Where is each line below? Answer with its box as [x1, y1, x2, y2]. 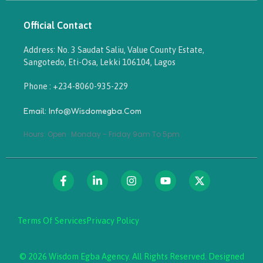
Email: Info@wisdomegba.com [23, 106, 141, 116]
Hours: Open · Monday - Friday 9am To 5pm [23, 129, 180, 139]
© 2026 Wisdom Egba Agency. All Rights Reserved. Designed [19, 252, 244, 261]
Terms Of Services [18, 216, 86, 225]
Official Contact [23, 20, 92, 31]
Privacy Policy [86, 216, 139, 225]
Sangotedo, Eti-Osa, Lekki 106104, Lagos [23, 58, 176, 67]
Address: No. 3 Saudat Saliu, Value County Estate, [23, 45, 204, 55]
